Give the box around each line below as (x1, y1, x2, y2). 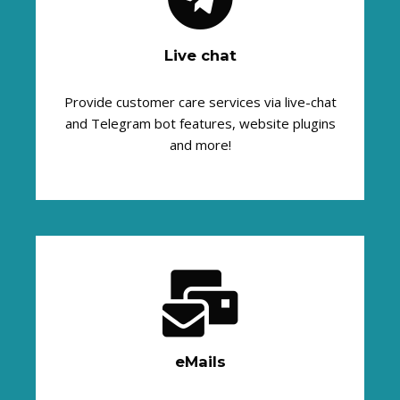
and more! (169, 135, 231, 154)
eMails (174, 353, 226, 371)
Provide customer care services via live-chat (63, 92, 337, 111)
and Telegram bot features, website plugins (64, 113, 336, 132)
